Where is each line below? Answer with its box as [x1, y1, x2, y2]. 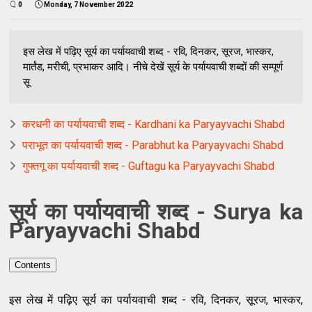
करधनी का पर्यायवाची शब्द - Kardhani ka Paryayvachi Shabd [22, 118, 286, 132]
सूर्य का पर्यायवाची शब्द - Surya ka [9, 198, 303, 225]
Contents [15, 260, 52, 271]
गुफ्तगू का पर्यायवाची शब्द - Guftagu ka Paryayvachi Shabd [22, 159, 275, 173]
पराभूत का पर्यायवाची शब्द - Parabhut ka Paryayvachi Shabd [22, 139, 284, 153]
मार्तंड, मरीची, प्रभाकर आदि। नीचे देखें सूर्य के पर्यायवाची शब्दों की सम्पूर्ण [23, 61, 283, 74]
